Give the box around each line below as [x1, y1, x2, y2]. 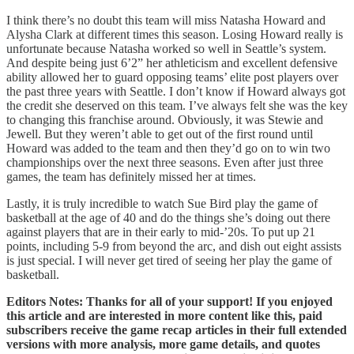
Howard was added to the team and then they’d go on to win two [6, 141, 330, 155]
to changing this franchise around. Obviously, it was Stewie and [6, 112, 323, 126]
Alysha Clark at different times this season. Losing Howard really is [6, 27, 343, 41]
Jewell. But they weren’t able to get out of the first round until [6, 126, 313, 141]
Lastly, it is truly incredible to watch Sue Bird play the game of [6, 196, 318, 210]
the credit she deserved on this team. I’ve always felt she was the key [6, 98, 348, 112]
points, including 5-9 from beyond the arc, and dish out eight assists [6, 239, 341, 253]
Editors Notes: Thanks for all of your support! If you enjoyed [6, 294, 333, 308]
